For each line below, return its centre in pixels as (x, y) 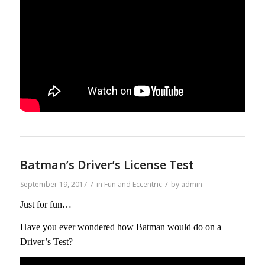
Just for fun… (46, 204)
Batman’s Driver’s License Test (107, 165)
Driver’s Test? (46, 242)
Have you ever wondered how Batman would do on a (120, 227)
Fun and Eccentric (133, 185)
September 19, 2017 (54, 185)
